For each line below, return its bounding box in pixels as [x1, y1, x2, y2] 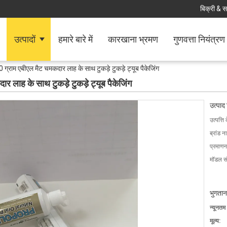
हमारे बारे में [58, 34, 93, 45]
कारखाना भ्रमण [108, 34, 158, 45]
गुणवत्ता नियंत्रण [173, 34, 225, 45]
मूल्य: [210, 217, 220, 224]
